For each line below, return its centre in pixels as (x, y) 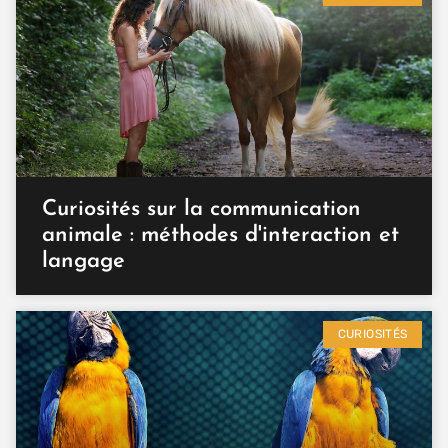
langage (83, 262)
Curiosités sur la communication (201, 210)
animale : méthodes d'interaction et (220, 236)
